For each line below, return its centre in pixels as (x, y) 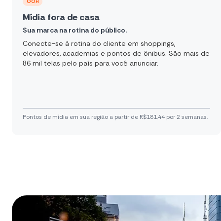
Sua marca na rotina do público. (75, 30)
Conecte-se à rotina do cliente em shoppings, (99, 43)
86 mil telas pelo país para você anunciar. (91, 63)
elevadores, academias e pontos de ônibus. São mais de (116, 53)
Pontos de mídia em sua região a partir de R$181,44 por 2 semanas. (115, 117)
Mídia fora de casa (61, 17)
